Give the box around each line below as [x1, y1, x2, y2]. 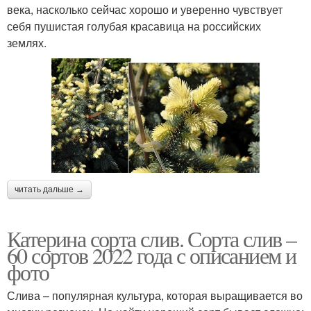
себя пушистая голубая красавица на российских [7, 17, 261, 34]
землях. [7, 34, 49, 51]
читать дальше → [15, 185, 84, 195]
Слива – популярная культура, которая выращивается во [7, 287, 303, 304]
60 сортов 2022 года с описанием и [7, 240, 296, 271]
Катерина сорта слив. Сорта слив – [7, 224, 296, 254]
